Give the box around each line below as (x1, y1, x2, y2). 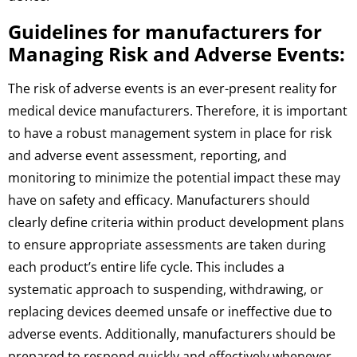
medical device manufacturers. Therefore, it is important (8, 101, 347, 120)
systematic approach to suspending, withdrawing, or (8, 280, 324, 298)
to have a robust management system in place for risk (8, 124, 331, 142)
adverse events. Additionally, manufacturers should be (8, 324, 335, 343)
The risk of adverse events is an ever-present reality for (8, 79, 337, 97)
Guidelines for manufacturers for (8, 18, 322, 45)
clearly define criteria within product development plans (8, 213, 344, 231)
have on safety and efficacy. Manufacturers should (8, 190, 310, 209)
